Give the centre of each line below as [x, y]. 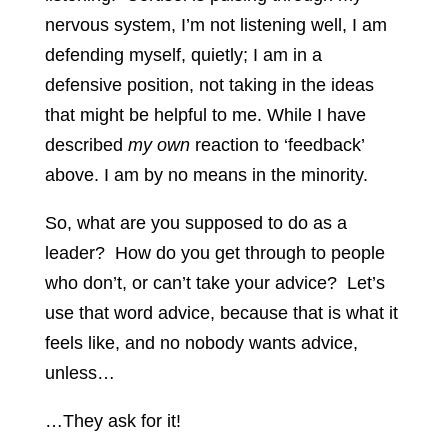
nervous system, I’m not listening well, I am [215, 25]
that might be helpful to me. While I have [205, 115]
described [86, 145]
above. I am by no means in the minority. [206, 175]
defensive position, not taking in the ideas [209, 85]
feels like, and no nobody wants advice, [201, 343]
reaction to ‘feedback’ [276, 145]
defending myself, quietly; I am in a [183, 55]
